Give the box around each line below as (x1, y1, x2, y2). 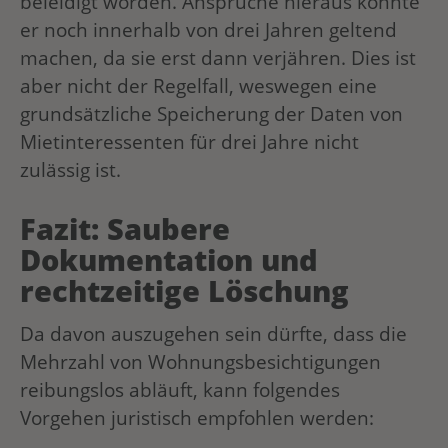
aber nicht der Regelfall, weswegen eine (20, 72, 377, 100)
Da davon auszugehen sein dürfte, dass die (20, 320, 407, 348)
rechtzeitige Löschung (20, 270, 349, 310)
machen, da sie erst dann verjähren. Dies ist (20, 44, 416, 72)
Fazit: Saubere (20, 208, 230, 248)
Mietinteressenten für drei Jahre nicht (20, 128, 359, 156)
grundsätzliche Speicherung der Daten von (20, 100, 403, 128)
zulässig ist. (20, 156, 121, 184)
